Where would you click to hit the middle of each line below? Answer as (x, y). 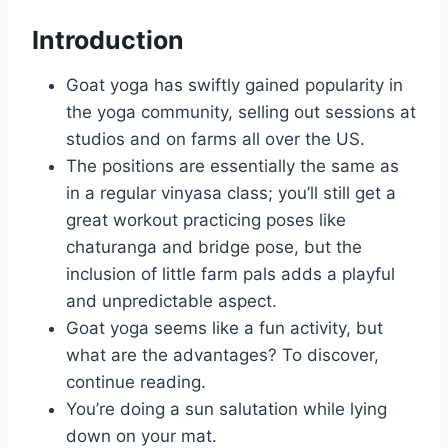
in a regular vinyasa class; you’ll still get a (231, 192)
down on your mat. (141, 435)
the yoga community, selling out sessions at (241, 111)
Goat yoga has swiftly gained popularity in (234, 84)
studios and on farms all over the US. (215, 138)
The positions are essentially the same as (232, 165)
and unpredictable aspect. (171, 300)
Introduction (108, 40)
